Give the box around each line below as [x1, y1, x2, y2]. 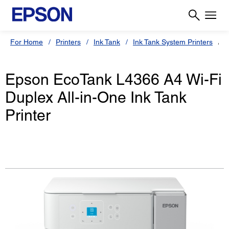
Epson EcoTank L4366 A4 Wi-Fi [5, 71, 222, 89]
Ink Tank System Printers [133, 38, 213, 46]
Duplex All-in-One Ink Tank [5, 88, 187, 107]
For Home [10, 38, 43, 46]
